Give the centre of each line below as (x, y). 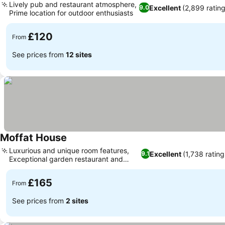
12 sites (79, 54)
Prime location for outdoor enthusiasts (71, 13)
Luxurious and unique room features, (69, 150)
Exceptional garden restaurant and (66, 159)
